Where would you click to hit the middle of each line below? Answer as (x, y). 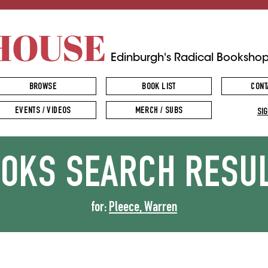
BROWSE (43, 87)
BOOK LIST (159, 87)
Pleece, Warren (143, 208)
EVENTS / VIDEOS (43, 111)
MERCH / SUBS (159, 111)
